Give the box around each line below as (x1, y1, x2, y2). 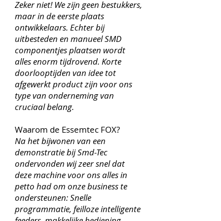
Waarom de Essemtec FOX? (15, 124, 120, 135)
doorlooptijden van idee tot (15, 67, 116, 78)
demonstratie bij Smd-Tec (15, 147, 108, 158)
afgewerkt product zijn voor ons (15, 78, 132, 90)
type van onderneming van (15, 90, 114, 101)
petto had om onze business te (15, 181, 127, 192)
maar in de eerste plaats (15, 10, 104, 22)
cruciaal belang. (15, 101, 74, 112)
